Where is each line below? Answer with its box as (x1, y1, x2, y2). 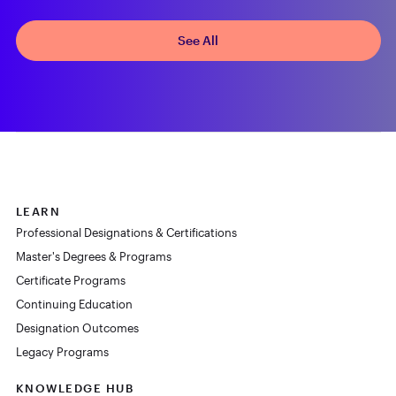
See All (178, 32, 218, 48)
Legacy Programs (15, 345, 109, 358)
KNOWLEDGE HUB (15, 381, 133, 394)
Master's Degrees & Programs (15, 249, 171, 263)
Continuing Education (15, 297, 133, 310)
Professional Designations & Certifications (15, 225, 237, 239)
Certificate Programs (15, 273, 126, 286)
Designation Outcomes (15, 321, 139, 334)
